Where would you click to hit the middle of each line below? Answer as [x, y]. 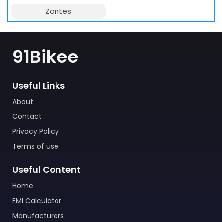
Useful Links [39, 85]
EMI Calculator [37, 201]
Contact [27, 116]
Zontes [58, 11]
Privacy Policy [36, 131]
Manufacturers [38, 216]
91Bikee [45, 57]
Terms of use [35, 146]
